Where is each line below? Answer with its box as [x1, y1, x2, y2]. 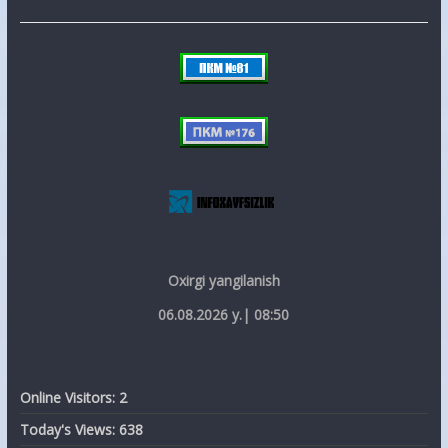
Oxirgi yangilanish [167, 270, 280, 290]
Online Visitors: [19, 387, 119, 407]
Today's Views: [19, 419, 119, 439]
